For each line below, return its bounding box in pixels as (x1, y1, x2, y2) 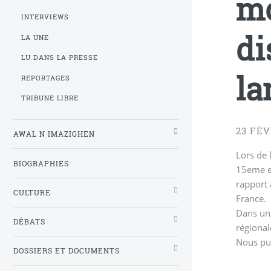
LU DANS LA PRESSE (21, 53, 99, 62)
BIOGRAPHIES (13, 158, 69, 168)
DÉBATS (13, 217, 45, 226)
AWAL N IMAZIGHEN (13, 129, 95, 139)
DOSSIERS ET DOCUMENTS (13, 246, 120, 255)
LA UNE (21, 33, 50, 42)
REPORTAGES (21, 73, 71, 82)
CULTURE (13, 188, 51, 197)
